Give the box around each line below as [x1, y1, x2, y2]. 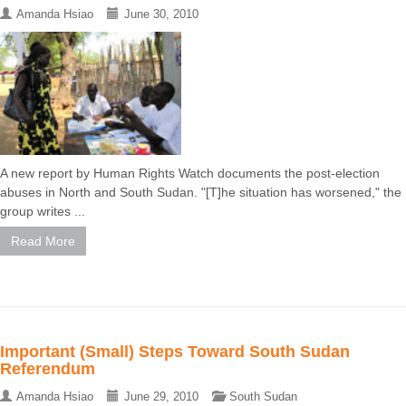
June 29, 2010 [124, 390, 198, 404]
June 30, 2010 [124, 7, 198, 22]
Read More [11, 234, 75, 249]
